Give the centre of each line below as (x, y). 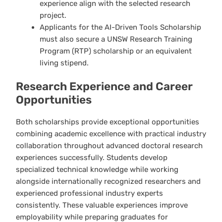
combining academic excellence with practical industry (111, 134)
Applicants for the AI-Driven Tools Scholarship (120, 27)
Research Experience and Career (104, 87)
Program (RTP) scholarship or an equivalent (115, 51)
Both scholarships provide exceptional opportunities (108, 122)
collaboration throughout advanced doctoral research (109, 145)
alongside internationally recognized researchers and (108, 181)
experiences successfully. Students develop (92, 157)
